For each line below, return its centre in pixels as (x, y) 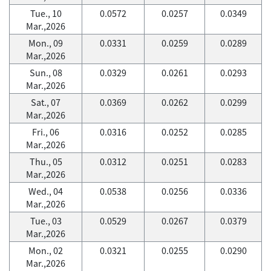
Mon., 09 (46, 43)
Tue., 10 (46, 13)
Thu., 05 (46, 162)
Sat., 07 (46, 102)
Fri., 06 (46, 132)
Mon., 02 (46, 250)
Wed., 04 (46, 191)
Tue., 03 (46, 221)
